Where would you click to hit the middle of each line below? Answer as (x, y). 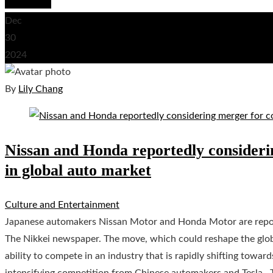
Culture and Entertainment (62, 204)
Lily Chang (41, 89)
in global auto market (78, 170)
